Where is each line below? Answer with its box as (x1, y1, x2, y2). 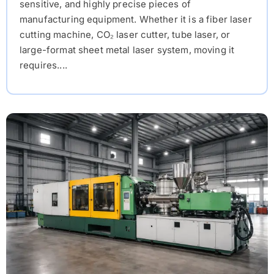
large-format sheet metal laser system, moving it (20, 44, 235, 56)
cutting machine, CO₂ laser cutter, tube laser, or (20, 29, 231, 41)
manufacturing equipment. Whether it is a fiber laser (20, 13, 252, 26)
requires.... (20, 59, 67, 72)
